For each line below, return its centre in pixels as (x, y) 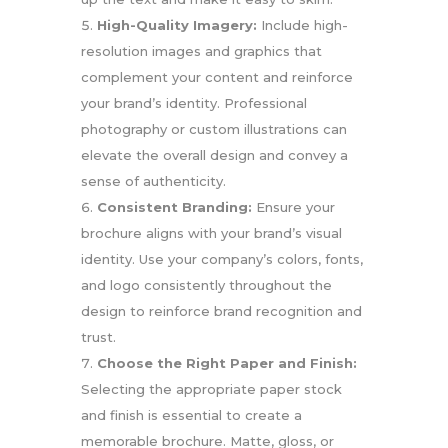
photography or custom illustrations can (213, 129)
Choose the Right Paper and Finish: (226, 363)
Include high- (302, 25)
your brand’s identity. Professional (193, 103)
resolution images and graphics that (201, 51)
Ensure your (293, 207)
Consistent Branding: (174, 207)
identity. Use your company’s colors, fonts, (221, 259)
